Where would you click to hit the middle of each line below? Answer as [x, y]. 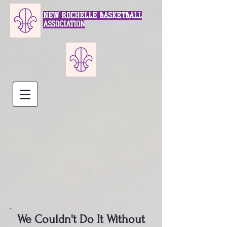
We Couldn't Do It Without [81, 219]
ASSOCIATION [64, 24]
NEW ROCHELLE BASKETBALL [92, 15]
